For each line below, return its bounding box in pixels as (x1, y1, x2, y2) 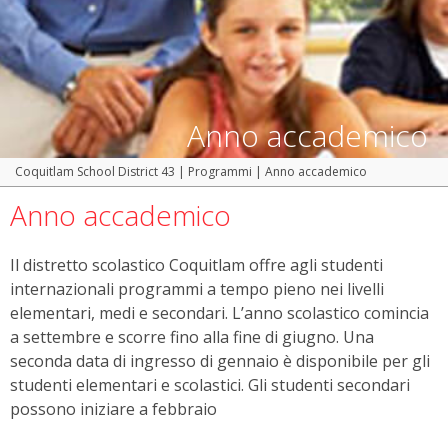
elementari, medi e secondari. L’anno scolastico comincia (10, 302, 429, 325)
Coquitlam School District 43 (15, 163, 175, 181)
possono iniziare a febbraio (10, 398, 217, 421)
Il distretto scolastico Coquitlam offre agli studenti (10, 254, 383, 277)
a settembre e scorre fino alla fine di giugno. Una (10, 326, 374, 349)
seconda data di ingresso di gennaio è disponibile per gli (10, 350, 430, 373)
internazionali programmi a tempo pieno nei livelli (10, 278, 384, 301)
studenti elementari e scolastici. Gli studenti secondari (10, 374, 410, 397)
